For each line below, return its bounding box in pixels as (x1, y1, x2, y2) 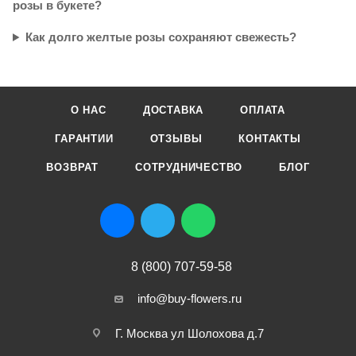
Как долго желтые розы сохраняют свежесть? (25, 29, 296, 44)
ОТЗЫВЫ (149, 133, 203, 145)
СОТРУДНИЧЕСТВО (135, 161, 243, 173)
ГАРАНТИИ (55, 133, 114, 145)
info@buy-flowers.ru (137, 292, 242, 305)
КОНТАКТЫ (238, 133, 301, 145)
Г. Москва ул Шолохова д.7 (115, 327, 264, 340)
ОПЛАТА (240, 104, 286, 116)
